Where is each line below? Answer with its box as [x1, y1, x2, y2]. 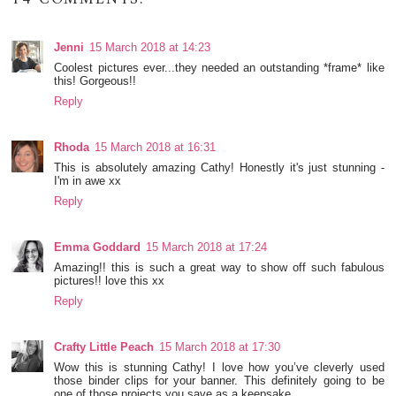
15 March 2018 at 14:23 [89, 40, 211, 54]
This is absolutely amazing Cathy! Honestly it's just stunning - [54, 160, 385, 174]
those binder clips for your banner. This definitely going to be [54, 373, 385, 387]
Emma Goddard [54, 240, 141, 254]
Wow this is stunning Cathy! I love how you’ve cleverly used [54, 360, 385, 374]
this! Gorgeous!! [54, 73, 137, 88]
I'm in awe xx [54, 173, 122, 187]
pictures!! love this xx [54, 273, 165, 287]
